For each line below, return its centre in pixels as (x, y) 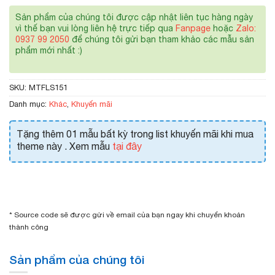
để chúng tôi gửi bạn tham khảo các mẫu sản (162, 39)
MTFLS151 (48, 87)
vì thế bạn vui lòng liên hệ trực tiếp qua (95, 28)
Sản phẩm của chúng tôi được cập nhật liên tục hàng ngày (134, 17)
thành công (29, 227)
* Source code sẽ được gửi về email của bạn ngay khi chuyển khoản (127, 215)
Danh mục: (29, 104)
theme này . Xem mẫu (64, 146)
